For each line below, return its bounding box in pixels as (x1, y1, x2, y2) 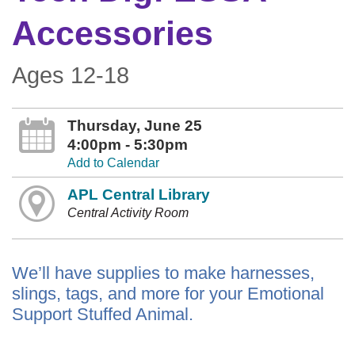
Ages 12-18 (12, 63, 129, 88)
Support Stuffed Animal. (12, 304, 193, 325)
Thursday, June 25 (67, 117, 202, 134)
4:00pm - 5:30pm (67, 136, 188, 153)
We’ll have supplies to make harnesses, (12, 263, 315, 284)
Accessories (12, 14, 213, 52)
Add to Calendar (67, 156, 159, 170)
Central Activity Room (67, 206, 189, 219)
